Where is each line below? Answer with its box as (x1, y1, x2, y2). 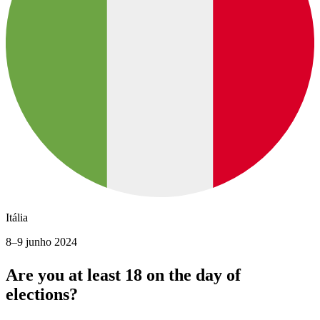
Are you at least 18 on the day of (6, 266, 241, 285)
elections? (6, 285, 78, 304)
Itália (6, 211, 28, 224)
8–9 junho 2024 (6, 236, 77, 249)
